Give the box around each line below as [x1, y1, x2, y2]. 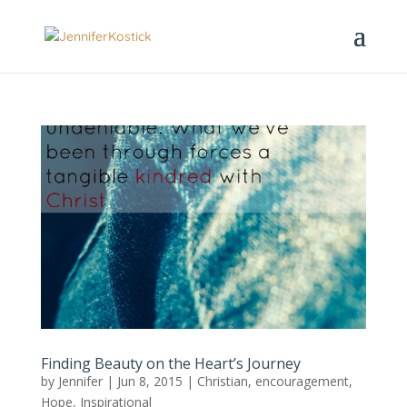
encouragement [254, 372, 349, 390]
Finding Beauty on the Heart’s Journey [40, 352, 301, 373]
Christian [196, 372, 248, 390]
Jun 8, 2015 [116, 372, 183, 390]
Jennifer [57, 372, 103, 390]
